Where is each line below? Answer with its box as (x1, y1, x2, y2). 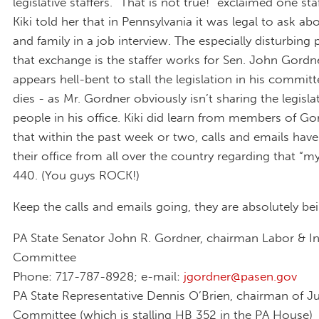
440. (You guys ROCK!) (13, 168, 140, 183)
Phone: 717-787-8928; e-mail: (13, 268, 184, 283)
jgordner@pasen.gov (184, 268, 297, 283)
